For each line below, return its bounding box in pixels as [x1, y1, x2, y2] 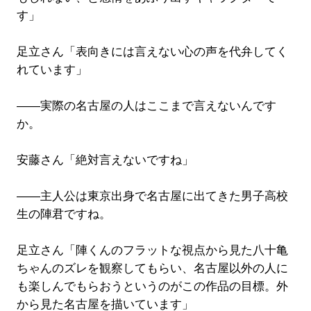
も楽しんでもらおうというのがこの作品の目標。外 [16, 279, 288, 293]
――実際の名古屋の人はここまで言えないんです [16, 99, 276, 112]
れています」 [16, 62, 87, 76]
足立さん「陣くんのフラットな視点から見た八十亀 [16, 243, 288, 257]
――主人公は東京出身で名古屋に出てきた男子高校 [16, 189, 288, 203]
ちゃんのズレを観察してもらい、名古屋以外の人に [16, 261, 288, 275]
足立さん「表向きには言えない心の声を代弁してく [16, 44, 288, 58]
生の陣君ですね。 [16, 207, 111, 221]
